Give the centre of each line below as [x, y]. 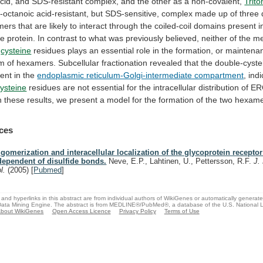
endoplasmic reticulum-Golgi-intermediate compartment [141, 75]
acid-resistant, [63, 13]
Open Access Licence [81, 211]
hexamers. [36, 63]
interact [93, 26]
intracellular [175, 87]
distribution [219, 87]
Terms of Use [182, 211]
